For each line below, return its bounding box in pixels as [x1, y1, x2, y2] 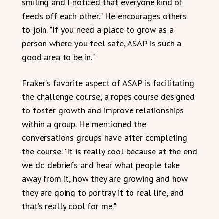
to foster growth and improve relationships [22, 105, 184, 116]
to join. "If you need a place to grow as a [22, 24, 174, 35]
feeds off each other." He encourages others [22, 10, 187, 22]
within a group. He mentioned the [22, 118, 146, 130]
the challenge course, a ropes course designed [22, 91, 195, 102]
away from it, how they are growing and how [22, 173, 188, 184]
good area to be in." [22, 51, 95, 63]
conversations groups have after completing [22, 132, 187, 143]
